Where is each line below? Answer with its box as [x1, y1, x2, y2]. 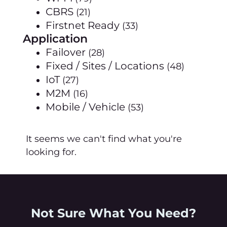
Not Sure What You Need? [31, 206, 196, 220]
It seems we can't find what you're [26, 133, 182, 144]
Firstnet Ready [46, 19, 120, 31]
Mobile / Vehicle [46, 101, 125, 113]
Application [23, 32, 88, 46]
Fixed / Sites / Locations [46, 60, 164, 72]
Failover [46, 46, 86, 58]
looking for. [26, 146, 77, 158]
